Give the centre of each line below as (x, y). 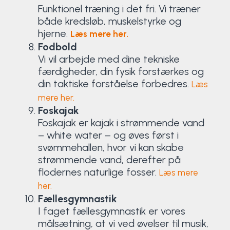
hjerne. (54, 33)
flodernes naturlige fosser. (98, 172)
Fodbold (57, 46)
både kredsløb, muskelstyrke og (109, 21)
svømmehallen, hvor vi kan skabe (111, 147)
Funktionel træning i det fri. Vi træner (119, 8)
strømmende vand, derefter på (109, 159)
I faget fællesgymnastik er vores (111, 211)
